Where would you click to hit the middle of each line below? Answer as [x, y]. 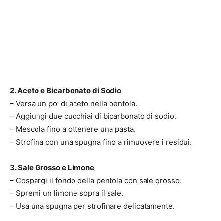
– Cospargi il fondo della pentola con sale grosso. [96, 180]
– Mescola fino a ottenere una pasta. [73, 129]
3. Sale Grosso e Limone [52, 167]
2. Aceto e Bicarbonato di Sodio [66, 90]
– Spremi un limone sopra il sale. [67, 193]
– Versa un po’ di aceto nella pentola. [74, 103]
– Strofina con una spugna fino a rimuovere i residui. [101, 142]
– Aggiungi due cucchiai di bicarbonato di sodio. [93, 116]
